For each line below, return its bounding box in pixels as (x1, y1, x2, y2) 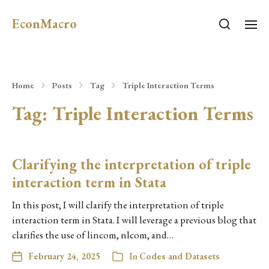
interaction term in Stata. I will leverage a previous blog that (12, 213, 256, 226)
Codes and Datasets (139, 250, 220, 262)
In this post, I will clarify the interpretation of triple (12, 198, 224, 211)
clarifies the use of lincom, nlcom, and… (12, 228, 174, 241)
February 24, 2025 (28, 250, 100, 262)
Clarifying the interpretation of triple (12, 155, 251, 174)
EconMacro (12, 15, 77, 32)
